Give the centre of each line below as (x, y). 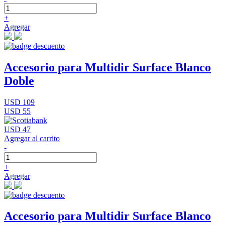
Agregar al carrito (32, 138)
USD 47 (17, 129)
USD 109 (19, 102)
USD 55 (17, 111)
